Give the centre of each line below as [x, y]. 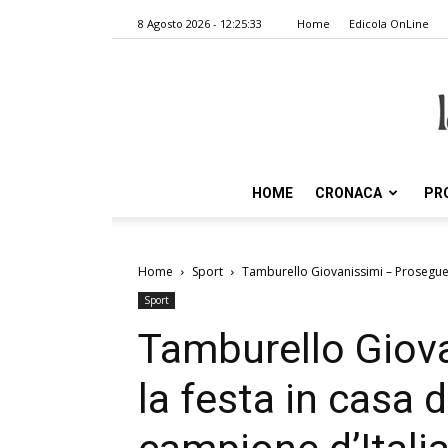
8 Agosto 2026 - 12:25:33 [200, 23]
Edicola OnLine [389, 23]
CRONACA [348, 193]
